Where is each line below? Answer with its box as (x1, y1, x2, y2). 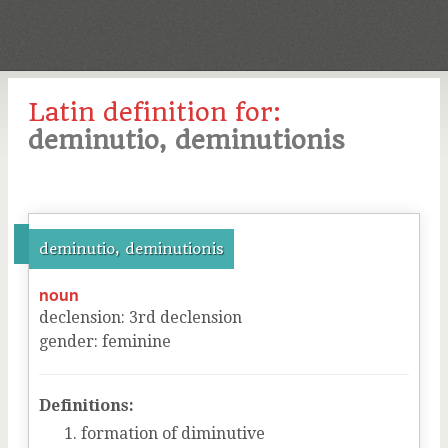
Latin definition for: (28, 97, 281, 127)
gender (39, 332, 94, 351)
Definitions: (39, 396, 134, 415)
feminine (102, 332, 171, 351)
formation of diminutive (81, 424, 265, 443)
